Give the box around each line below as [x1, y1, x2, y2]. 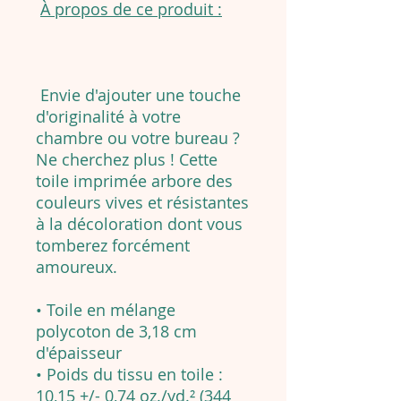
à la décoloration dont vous [36, 213, 243, 235]
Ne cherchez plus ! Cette [36, 149, 218, 171]
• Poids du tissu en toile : [36, 363, 223, 386]
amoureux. [36, 256, 117, 278]
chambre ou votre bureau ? [36, 127, 240, 149]
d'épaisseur [36, 342, 122, 364]
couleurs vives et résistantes [36, 192, 249, 214]
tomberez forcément [36, 235, 190, 257]
